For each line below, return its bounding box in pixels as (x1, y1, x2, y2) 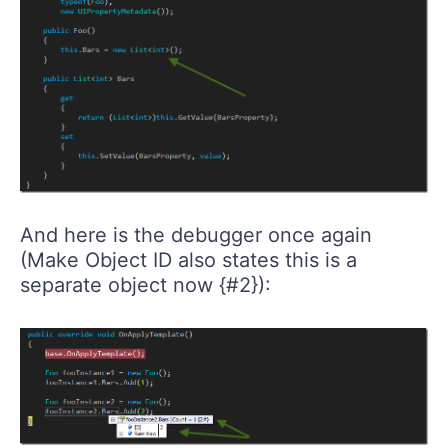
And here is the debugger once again (20, 223, 372, 248)
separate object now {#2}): (20, 273, 271, 298)
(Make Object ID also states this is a (20, 248, 357, 273)
